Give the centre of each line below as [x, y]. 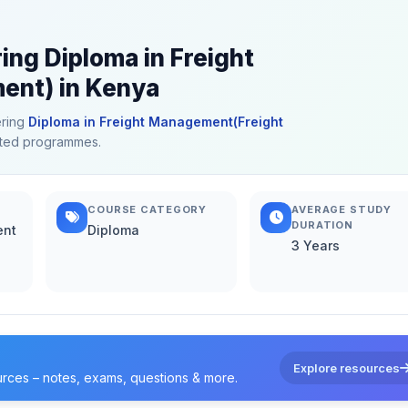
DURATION [323, 224]
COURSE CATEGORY [148, 209]
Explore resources [347, 367]
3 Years [316, 245]
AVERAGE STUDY [342, 209]
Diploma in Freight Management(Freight [156, 121]
